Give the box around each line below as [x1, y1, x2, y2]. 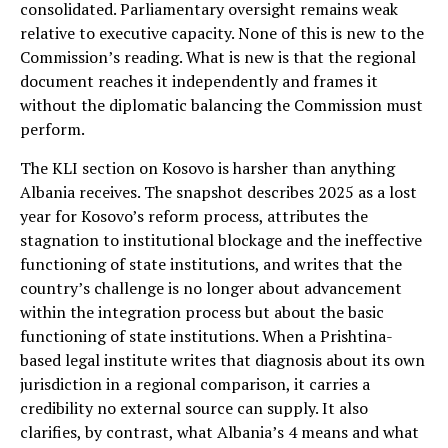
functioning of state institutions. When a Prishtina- [20, 324, 393, 347]
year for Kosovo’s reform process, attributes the [20, 204, 368, 227]
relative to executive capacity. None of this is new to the [20, 21, 424, 44]
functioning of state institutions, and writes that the [20, 252, 402, 275]
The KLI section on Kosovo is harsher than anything [20, 156, 395, 179]
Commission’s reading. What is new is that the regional [20, 45, 416, 68]
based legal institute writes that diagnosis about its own [20, 348, 425, 371]
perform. [20, 117, 85, 140]
